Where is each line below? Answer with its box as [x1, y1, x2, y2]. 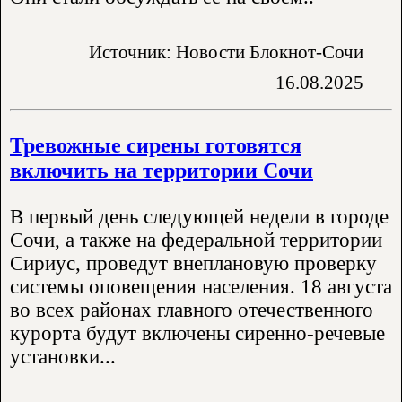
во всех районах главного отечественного [10, 298, 373, 321]
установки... [10, 345, 116, 368]
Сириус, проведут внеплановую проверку [10, 251, 377, 275]
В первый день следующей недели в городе [10, 205, 389, 228]
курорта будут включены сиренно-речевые [10, 321, 385, 345]
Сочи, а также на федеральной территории [10, 228, 382, 251]
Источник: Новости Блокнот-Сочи [89, 40, 363, 62]
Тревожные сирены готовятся [10, 133, 301, 158]
